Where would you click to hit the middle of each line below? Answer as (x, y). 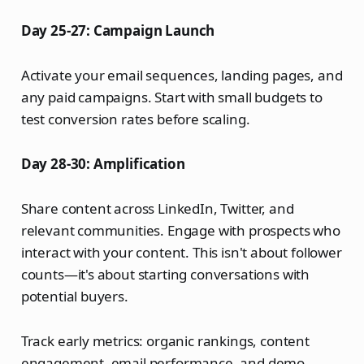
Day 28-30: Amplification (103, 164)
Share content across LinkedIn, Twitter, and (157, 209)
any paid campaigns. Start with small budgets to (171, 97)
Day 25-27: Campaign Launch (118, 31)
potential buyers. (74, 297)
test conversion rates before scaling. (135, 119)
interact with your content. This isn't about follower (181, 253)
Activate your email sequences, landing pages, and (182, 76)
